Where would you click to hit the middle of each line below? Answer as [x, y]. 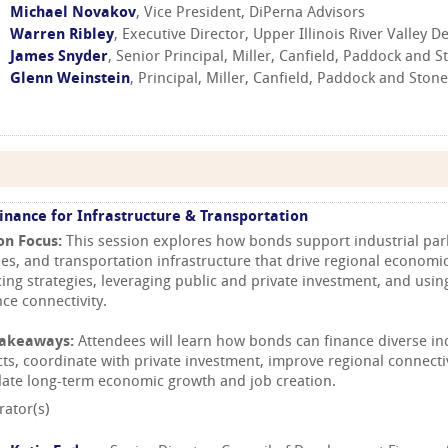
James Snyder [59, 58]
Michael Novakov [73, 14]
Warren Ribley [62, 36]
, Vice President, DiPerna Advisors [250, 14]
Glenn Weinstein [70, 80]
